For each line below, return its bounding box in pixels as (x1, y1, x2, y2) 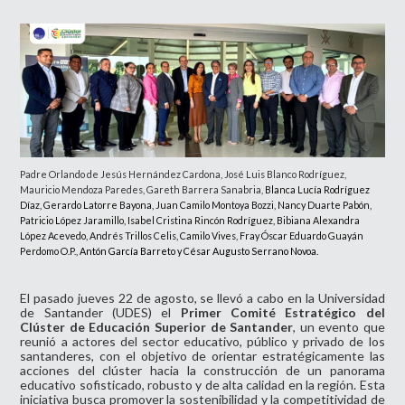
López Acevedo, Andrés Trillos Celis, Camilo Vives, (20, 230, 240, 242)
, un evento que (293, 319, 385, 335)
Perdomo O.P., (20, 245, 80, 258)
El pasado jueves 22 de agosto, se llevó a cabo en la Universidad (20, 290, 385, 306)
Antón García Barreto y (80, 245, 184, 258)
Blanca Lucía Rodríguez (265, 184, 371, 196)
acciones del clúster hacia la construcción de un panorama (20, 363, 385, 379)
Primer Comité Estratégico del (180, 305, 385, 321)
